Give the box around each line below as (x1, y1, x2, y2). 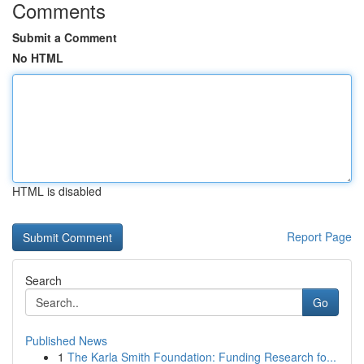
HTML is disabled (12, 183, 102, 199)
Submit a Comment (12, 29, 117, 45)
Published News (25, 332, 107, 349)
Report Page (287, 228, 352, 245)
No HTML (12, 50, 63, 66)
